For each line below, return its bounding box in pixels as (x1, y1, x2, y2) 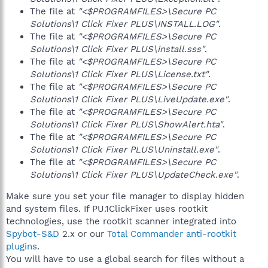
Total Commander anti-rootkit (107, 229, 236, 239)
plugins (6, 241, 37, 252)
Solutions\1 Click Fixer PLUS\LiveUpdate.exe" (30, 94, 228, 105)
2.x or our (59, 229, 107, 239)
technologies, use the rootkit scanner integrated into (6, 216, 236, 227)
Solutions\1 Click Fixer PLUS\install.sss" (30, 44, 205, 54)
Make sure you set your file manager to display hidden (6, 191, 244, 202)
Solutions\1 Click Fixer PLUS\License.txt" (30, 69, 208, 80)
